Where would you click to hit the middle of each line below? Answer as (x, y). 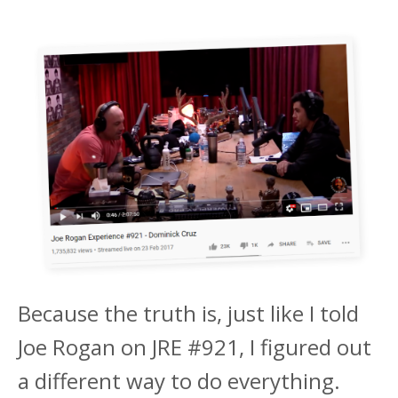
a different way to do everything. (179, 380)
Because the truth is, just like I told (188, 313)
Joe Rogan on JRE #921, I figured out (195, 346)
